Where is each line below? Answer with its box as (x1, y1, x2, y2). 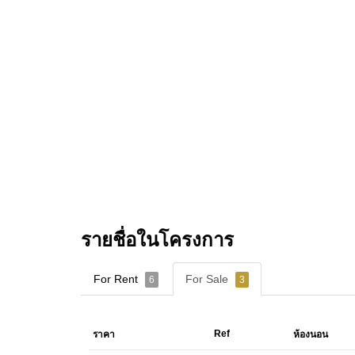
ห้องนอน (293, 328, 328, 340)
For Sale (185, 272, 231, 285)
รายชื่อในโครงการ (81, 228, 234, 250)
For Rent (94, 272, 141, 285)
